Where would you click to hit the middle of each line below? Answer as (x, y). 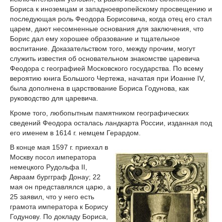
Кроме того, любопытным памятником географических (99, 113)
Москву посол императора (53, 157)
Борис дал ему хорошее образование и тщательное (95, 38)
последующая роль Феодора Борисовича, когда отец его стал (111, 19)
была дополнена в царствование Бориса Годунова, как (99, 88)
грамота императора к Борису (59, 207)
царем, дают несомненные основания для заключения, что (107, 28)
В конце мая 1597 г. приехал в (59, 147)
